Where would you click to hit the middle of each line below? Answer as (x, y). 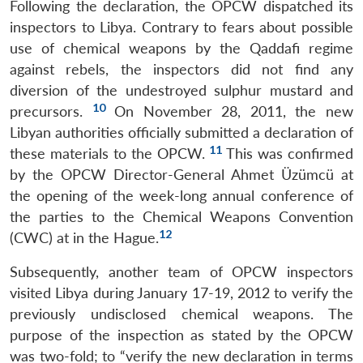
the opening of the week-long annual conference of (181, 195)
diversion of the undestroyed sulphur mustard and (181, 90)
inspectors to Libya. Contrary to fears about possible (181, 27)
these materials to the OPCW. (110, 153)
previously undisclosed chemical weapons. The (181, 314)
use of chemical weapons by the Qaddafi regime (181, 48)
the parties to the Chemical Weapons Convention (181, 216)
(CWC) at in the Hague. (84, 237)
